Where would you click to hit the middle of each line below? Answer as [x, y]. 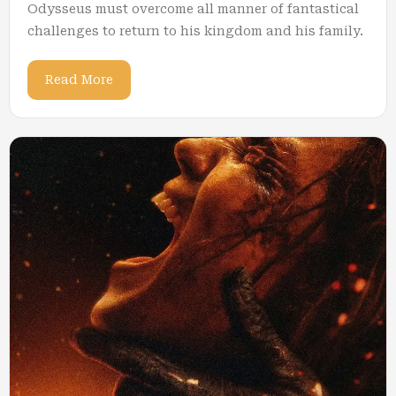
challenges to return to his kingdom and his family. [195, 31]
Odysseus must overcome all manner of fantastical [193, 9]
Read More [79, 80]
